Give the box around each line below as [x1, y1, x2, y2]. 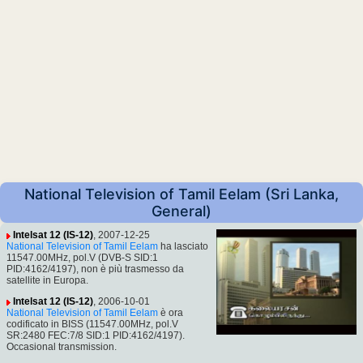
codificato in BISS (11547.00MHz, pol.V [6, 318, 178, 331]
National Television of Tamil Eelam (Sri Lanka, [24, 186, 339, 203]
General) [152, 203, 211, 220]
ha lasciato [158, 241, 208, 253]
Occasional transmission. [6, 341, 117, 353]
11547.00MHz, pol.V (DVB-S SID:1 [6, 252, 158, 264]
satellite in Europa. [6, 275, 88, 287]
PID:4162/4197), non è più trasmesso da [6, 263, 184, 275]
